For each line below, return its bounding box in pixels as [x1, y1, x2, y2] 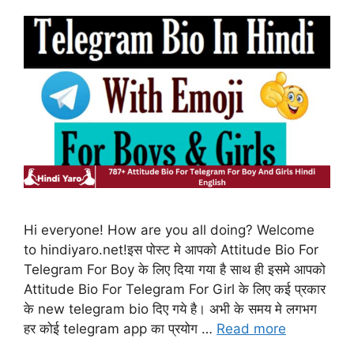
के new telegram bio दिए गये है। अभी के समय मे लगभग [24, 300, 317, 317]
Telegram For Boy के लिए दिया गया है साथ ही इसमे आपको [24, 261, 326, 277]
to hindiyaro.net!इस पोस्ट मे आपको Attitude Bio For [24, 241, 318, 258]
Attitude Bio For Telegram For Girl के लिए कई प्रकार [24, 281, 326, 297]
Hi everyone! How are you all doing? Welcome [24, 221, 314, 238]
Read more [217, 320, 286, 337]
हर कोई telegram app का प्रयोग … [24, 320, 217, 337]
